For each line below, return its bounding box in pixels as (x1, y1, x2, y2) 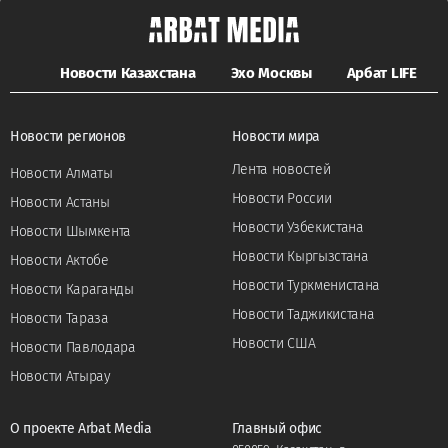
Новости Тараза (10, 310, 109, 328)
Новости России (231, 190, 332, 208)
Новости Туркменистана (231, 277, 381, 295)
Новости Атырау (10, 368, 111, 386)
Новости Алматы (10, 165, 113, 183)
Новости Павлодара (10, 339, 136, 357)
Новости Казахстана (60, 64, 196, 83)
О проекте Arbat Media (10, 420, 152, 438)
